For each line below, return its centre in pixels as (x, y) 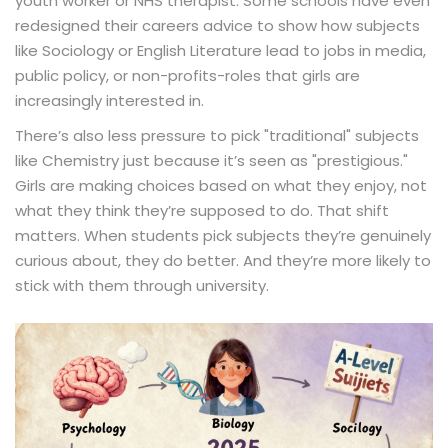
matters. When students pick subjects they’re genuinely (223, 235)
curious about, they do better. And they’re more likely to (223, 260)
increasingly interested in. (109, 100)
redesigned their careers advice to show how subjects (217, 25)
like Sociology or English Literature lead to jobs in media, (220, 50)
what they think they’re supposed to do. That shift (202, 210)
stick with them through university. (142, 285)
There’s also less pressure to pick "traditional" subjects (217, 135)
